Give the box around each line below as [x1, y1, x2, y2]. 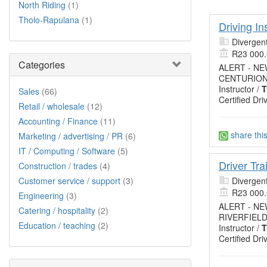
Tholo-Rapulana [18, 14, 79, 26]
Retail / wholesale [18, 100, 85, 112]
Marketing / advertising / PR [18, 130, 123, 142]
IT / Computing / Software [18, 145, 115, 157]
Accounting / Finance [18, 115, 98, 127]
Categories [18, 58, 65, 72]
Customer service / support [18, 175, 120, 187]
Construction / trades [18, 160, 97, 172]
